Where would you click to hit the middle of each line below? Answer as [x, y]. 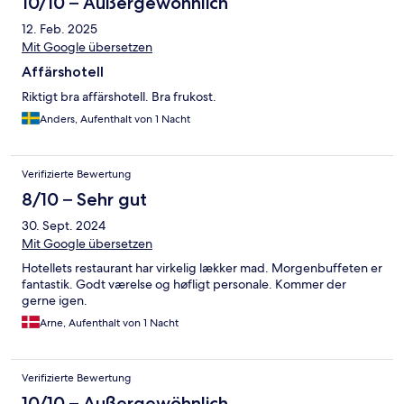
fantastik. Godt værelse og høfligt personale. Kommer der [184, 285]
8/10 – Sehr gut [84, 200]
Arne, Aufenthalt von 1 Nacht [109, 323]
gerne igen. [55, 301]
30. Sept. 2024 [64, 226]
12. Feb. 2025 [60, 29]
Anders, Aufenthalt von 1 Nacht [115, 119]
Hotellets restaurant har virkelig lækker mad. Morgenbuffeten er [202, 268]
